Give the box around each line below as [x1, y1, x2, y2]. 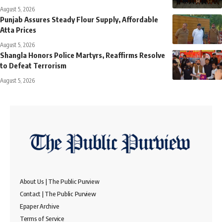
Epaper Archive [20, 202, 59, 210]
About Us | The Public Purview [20, 177, 100, 185]
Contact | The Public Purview [20, 189, 96, 198]
